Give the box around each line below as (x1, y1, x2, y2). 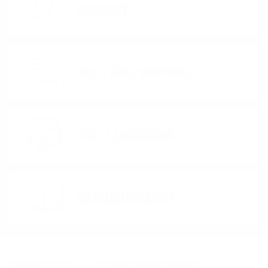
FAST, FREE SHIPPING (78, 66, 190, 82)
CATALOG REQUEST (78, 192, 175, 208)
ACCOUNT (78, 4, 128, 19)
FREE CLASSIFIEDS (78, 129, 174, 145)
